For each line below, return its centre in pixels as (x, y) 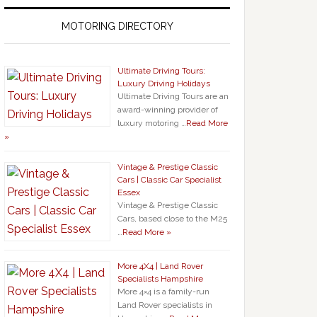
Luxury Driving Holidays (164, 83)
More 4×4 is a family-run (163, 292)
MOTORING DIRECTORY (117, 26)
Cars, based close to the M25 (172, 219)
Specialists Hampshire (160, 279)
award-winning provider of (168, 110)
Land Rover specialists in (165, 305)
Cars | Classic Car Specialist (169, 180)
